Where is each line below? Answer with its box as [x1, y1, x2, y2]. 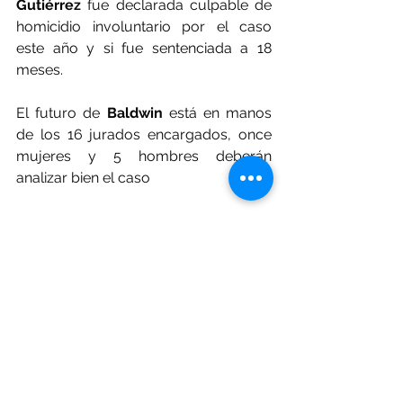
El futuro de [16, 103, 107, 121]
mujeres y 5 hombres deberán [16, 147, 272, 165]
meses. [16, 60, 63, 78]
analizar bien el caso [16, 168, 150, 186]
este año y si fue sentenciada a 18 [16, 39, 272, 57]
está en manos [162, 103, 272, 121]
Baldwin [106, 103, 163, 121]
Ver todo [237, 354, 288, 370]
